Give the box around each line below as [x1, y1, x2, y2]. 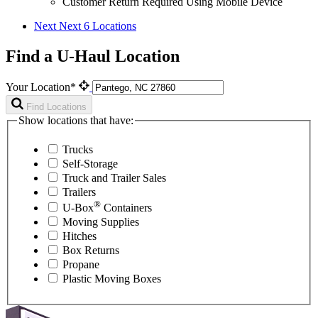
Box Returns [62, 244, 119, 257]
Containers [101, 202, 152, 214]
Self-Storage [62, 158, 118, 170]
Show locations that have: [18, 114, 133, 126]
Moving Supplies [62, 216, 139, 229]
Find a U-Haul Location [6, 46, 180, 65]
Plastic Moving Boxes [62, 273, 161, 285]
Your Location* [6, 80, 79, 93]
